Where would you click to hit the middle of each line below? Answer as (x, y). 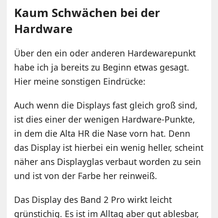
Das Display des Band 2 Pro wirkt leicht (93, 199)
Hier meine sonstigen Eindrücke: (80, 81)
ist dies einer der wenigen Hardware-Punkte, (105, 119)
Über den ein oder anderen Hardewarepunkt (105, 53)
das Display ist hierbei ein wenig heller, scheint (109, 147)
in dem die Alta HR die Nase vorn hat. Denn (102, 133)
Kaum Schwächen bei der (87, 12)
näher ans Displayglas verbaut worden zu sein (108, 161)
